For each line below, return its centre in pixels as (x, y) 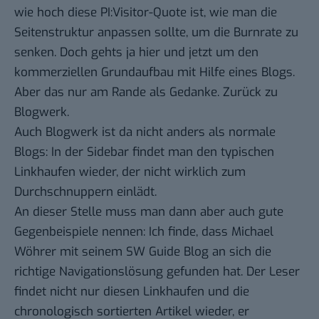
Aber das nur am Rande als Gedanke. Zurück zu (146, 92)
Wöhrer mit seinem (70, 251)
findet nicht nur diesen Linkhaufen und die (132, 291)
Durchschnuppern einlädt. (85, 192)
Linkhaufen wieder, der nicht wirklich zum (130, 172)
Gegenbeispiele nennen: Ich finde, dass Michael (144, 231)
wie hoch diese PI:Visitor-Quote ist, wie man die (146, 12)
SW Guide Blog (167, 251)
